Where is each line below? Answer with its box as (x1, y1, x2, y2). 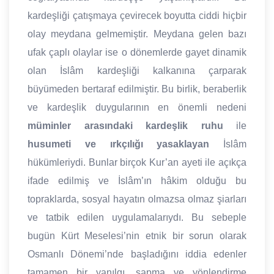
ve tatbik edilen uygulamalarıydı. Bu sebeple (28, 212, 246, 223)
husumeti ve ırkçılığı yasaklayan (28, 139, 210, 150)
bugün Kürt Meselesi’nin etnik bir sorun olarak (28, 231, 246, 242)
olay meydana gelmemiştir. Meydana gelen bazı (28, 29, 246, 40)
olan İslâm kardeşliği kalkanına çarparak (28, 65, 246, 76)
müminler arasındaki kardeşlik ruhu (28, 120, 223, 131)
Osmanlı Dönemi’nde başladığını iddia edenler (28, 249, 246, 260)
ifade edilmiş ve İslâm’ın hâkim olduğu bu (28, 176, 246, 187)
